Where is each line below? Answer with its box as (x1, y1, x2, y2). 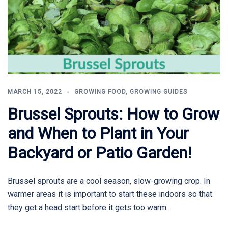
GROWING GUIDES (130, 88, 187, 96)
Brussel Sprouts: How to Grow (8, 104, 219, 124)
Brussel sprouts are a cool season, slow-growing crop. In (8, 176, 210, 186)
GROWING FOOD (74, 88, 126, 96)
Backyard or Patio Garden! (8, 143, 191, 163)
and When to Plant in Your (8, 124, 189, 144)
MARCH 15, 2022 (8, 88, 62, 96)
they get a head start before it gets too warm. (8, 203, 168, 213)
